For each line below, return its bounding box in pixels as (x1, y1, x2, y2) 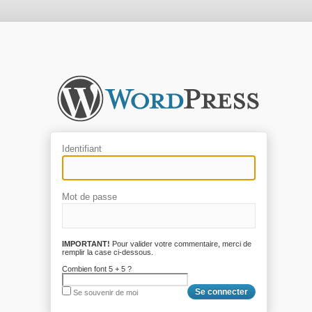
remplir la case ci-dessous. (62, 248, 153, 256)
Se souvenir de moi (71, 288, 138, 297)
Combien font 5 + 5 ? (62, 265, 132, 273)
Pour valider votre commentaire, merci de (110, 240, 251, 248)
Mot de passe (62, 192, 117, 202)
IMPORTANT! (62, 240, 110, 248)
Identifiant (62, 143, 102, 154)
